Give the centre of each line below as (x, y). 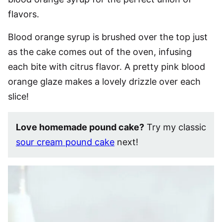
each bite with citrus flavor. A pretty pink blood (107, 67)
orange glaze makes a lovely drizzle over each (104, 82)
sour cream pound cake (65, 142)
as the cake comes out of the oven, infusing (100, 52)
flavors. (24, 14)
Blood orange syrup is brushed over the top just (108, 37)
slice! (18, 96)
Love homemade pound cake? (80, 127)
